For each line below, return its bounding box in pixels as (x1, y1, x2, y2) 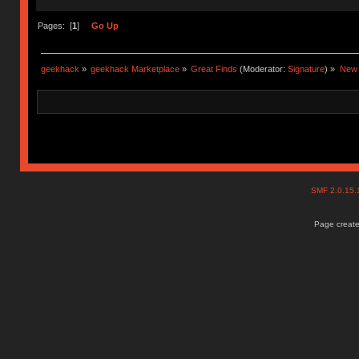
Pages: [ (37, 20, 72, 30)
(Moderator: (237, 64, 288, 75)
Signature (288, 64, 325, 75)
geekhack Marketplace (91, 64, 180, 75)
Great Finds (191, 64, 238, 75)
